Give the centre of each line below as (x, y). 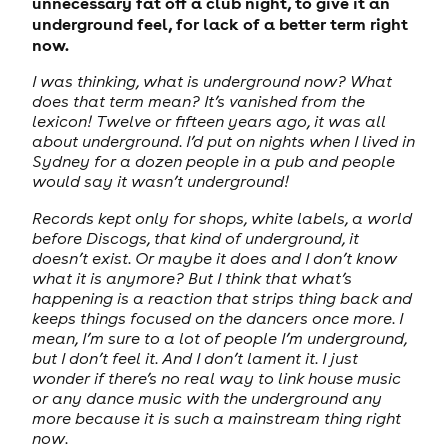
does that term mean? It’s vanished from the (198, 101)
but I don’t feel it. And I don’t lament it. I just (194, 357)
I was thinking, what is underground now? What (211, 81)
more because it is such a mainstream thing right (216, 417)
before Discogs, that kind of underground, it (195, 237)
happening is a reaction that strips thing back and (221, 297)
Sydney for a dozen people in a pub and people (213, 161)
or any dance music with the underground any (206, 397)
